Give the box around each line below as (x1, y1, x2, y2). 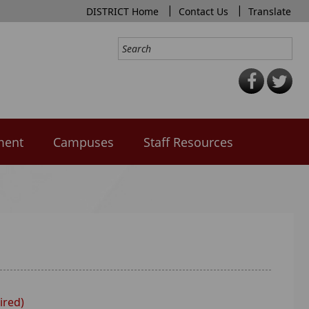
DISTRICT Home (86, 5, 159, 18)
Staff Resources (143, 133, 234, 150)
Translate (248, 5, 291, 18)
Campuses (52, 133, 114, 150)
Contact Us (179, 5, 228, 18)
